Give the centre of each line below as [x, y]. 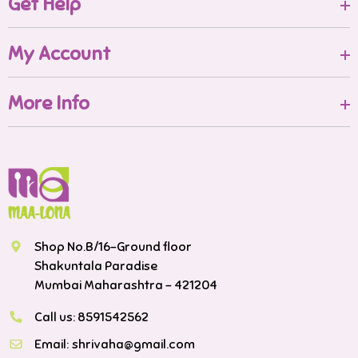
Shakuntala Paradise [96, 266]
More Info [49, 103]
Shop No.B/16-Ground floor [113, 247]
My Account [59, 53]
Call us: [56, 317]
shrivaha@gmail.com [133, 344]
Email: [52, 344]
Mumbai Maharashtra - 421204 [126, 285]
